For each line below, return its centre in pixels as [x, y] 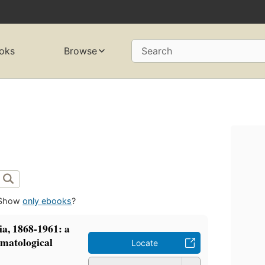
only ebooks [47, 201]
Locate [144, 243]
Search [156, 51]
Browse [80, 51]
